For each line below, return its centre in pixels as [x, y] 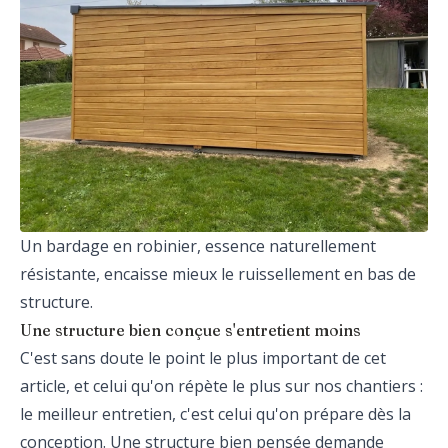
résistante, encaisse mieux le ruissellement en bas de [218, 273]
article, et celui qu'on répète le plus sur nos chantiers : [221, 385]
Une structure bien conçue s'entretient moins [190, 329]
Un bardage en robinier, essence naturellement [198, 245]
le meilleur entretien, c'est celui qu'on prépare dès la [215, 413]
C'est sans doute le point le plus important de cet [203, 357]
